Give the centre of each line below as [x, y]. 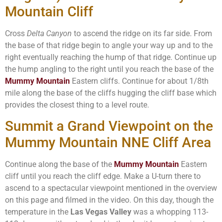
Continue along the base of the [59, 165]
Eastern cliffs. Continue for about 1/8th [139, 81]
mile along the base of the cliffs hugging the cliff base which [111, 93]
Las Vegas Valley [101, 212]
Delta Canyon [49, 33]
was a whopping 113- [170, 212]
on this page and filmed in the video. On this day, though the [109, 200]
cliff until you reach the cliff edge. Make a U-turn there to [103, 176]
